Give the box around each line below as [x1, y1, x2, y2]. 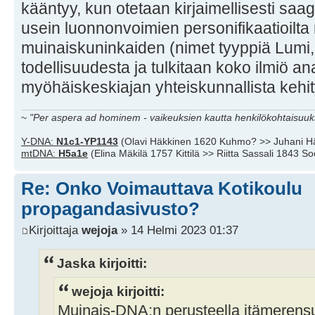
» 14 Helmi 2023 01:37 [117, 222, 238, 237]
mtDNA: [21, 148, 58, 160]
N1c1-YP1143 [56, 136, 118, 148]
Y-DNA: [21, 136, 56, 148]
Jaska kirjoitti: [57, 255, 147, 271]
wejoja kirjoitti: [72, 283, 165, 299]
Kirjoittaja [29, 222, 82, 237]
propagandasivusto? [21, 198, 200, 220]
